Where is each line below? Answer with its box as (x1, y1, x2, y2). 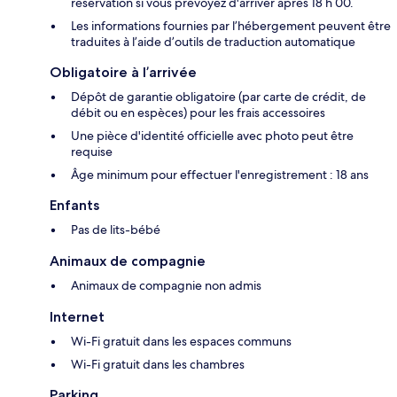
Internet (50, 308, 105, 326)
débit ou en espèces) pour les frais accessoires (71, 105, 325, 121)
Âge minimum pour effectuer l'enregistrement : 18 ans (71, 167, 369, 183)
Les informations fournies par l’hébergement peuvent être (71, 18, 391, 35)
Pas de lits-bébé (71, 222, 160, 238)
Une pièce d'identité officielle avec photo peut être (71, 128, 354, 144)
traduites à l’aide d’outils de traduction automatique (71, 34, 355, 51)
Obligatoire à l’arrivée (50, 64, 197, 82)
